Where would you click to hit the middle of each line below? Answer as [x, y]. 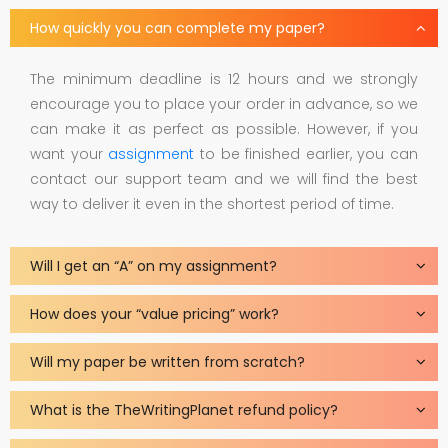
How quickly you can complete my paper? [177, 28]
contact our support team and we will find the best [224, 179]
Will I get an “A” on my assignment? [153, 266]
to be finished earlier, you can [308, 154]
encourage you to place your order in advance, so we [224, 104]
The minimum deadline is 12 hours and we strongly [224, 79]
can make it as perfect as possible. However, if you [224, 129]
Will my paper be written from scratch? [167, 362]
